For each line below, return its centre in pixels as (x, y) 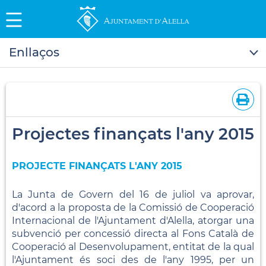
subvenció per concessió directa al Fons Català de (133, 233)
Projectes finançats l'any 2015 (133, 134)
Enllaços (34, 52)
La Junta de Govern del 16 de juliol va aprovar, (133, 194)
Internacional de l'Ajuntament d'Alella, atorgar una (133, 220)
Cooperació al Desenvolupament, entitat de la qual (133, 246)
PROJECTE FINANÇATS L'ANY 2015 (97, 166)
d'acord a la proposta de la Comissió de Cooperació (133, 207)
